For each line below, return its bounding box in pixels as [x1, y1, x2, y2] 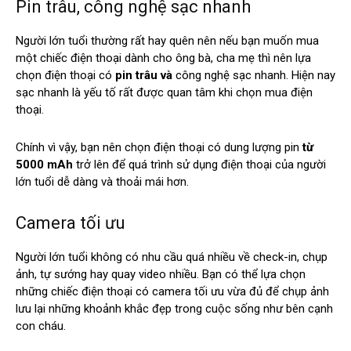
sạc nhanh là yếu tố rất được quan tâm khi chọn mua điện [16, 85, 313, 100]
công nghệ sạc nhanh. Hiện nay [175, 68, 335, 83]
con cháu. [16, 319, 66, 334]
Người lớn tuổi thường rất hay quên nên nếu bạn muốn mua [16, 34, 319, 49]
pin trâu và [115, 68, 175, 83]
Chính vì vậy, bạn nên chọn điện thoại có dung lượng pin [16, 140, 299, 155]
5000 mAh [16, 157, 76, 172]
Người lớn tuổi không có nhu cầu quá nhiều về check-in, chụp [16, 250, 327, 265]
